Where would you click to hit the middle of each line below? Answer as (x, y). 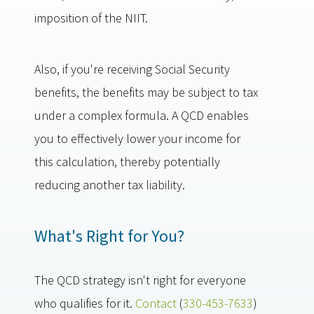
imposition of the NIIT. (91, 18)
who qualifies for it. (85, 303)
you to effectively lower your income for (137, 138)
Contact (156, 303)
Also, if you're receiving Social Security (132, 69)
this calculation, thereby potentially (127, 162)
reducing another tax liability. (110, 185)
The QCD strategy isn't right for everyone (140, 280)
